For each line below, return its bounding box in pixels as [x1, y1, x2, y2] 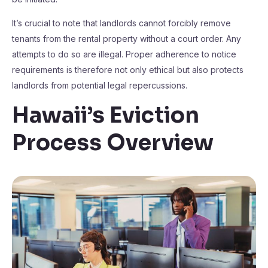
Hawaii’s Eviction [12, 102, 199, 129]
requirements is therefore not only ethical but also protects [12, 65, 243, 75]
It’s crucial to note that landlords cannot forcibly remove [12, 18, 231, 28]
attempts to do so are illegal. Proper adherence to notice [12, 49, 236, 59]
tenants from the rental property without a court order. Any [12, 33, 241, 44]
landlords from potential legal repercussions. [12, 80, 187, 90]
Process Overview [12, 129, 214, 156]
